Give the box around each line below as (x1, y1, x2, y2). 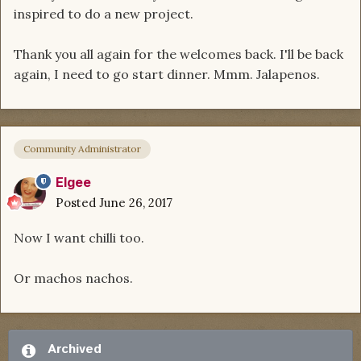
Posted (56, 195, 99, 211)
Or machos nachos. (14, 270, 133, 287)
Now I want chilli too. (14, 230, 144, 247)
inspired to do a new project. (14, 5, 193, 22)
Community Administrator (23, 143, 141, 156)
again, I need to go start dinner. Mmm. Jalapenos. (14, 65, 320, 82)
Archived (48, 340, 102, 359)
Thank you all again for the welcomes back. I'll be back (14, 45, 343, 62)
